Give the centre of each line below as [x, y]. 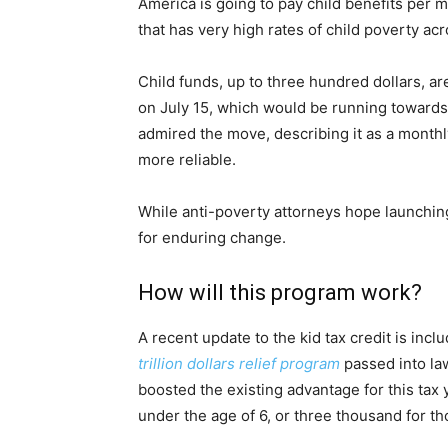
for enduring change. [212, 238]
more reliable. [187, 160]
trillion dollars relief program [239, 364]
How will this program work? [280, 293]
